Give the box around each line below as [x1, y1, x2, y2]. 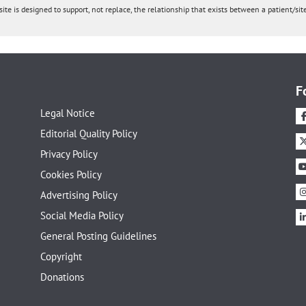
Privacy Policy [40, 148, 98, 161]
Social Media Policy [40, 209, 124, 223]
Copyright [40, 250, 82, 264]
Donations [40, 270, 84, 284]
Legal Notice [40, 107, 95, 120]
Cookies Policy [40, 168, 102, 182]
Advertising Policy [40, 189, 117, 202]
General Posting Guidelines [40, 229, 156, 243]
